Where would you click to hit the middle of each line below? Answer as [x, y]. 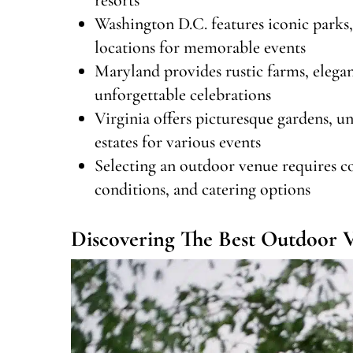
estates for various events [178, 141]
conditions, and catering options [203, 189]
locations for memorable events [200, 47]
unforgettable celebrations [183, 94]
